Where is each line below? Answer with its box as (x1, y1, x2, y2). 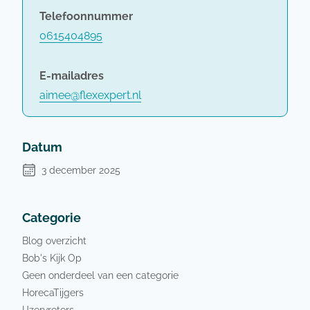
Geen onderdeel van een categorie (22, 268, 179, 281)
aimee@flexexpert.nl (39, 89, 141, 102)
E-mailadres (39, 69, 104, 82)
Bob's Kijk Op (22, 251, 82, 264)
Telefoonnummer (39, 10, 133, 23)
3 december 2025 (42, 164, 121, 176)
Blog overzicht (22, 234, 86, 246)
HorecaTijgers (22, 286, 84, 298)
